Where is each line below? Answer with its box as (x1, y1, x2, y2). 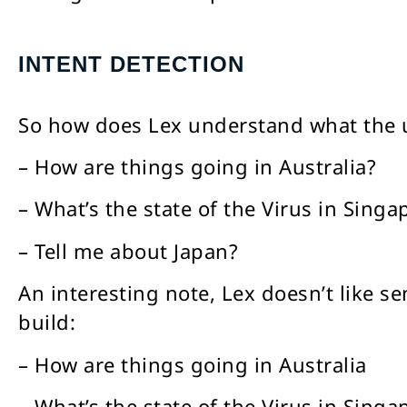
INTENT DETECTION (18, 51, 244, 76)
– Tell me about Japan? (18, 236, 238, 264)
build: (18, 308, 82, 336)
